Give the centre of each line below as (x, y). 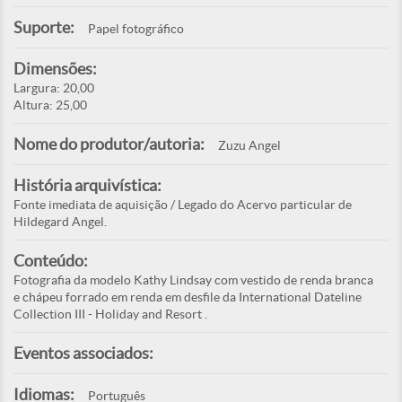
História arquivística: (87, 186)
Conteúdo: (51, 261)
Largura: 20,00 (54, 88)
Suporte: (44, 28)
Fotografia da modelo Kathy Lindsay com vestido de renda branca (193, 280)
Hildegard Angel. (60, 222)
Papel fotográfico (136, 29)
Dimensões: (55, 69)
